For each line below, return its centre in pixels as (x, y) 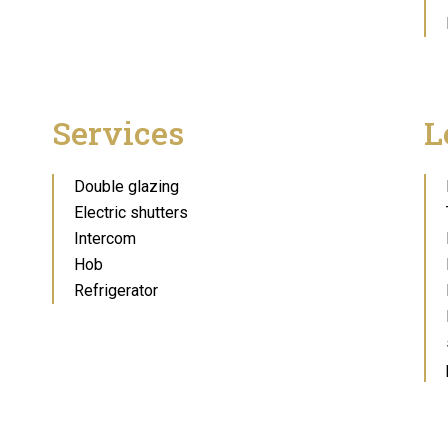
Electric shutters (131, 212)
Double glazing (126, 186)
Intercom (105, 238)
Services (118, 132)
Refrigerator (116, 290)
